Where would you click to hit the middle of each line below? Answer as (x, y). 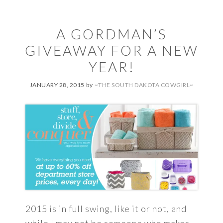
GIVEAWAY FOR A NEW (111, 50)
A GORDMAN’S (111, 34)
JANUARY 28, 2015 (57, 85)
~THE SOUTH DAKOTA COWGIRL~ (144, 85)
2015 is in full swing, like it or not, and (106, 209)
